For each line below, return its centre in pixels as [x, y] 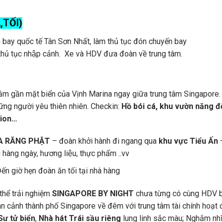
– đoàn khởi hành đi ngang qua [104, 141]
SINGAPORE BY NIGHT [93, 193]
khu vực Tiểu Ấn [188, 141]
